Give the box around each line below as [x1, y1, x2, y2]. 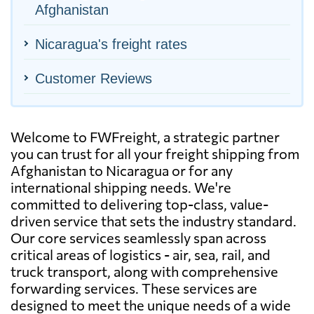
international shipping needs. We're [11, 178, 231, 196]
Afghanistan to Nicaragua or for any [11, 161, 233, 179]
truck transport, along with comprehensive [11, 262, 278, 280]
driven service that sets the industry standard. [11, 212, 296, 229]
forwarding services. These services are [11, 279, 257, 296]
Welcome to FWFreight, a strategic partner [11, 128, 280, 145]
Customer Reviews [35, 70, 152, 86]
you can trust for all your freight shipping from [11, 144, 299, 162]
